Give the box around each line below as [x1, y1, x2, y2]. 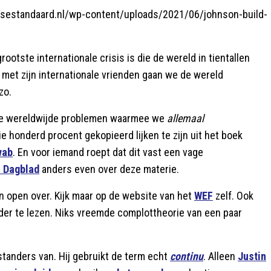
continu [170, 250, 203, 263]
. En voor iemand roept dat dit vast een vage [13, 146, 203, 158]
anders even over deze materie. [39, 163, 179, 175]
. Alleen [203, 250, 238, 263]
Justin [238, 250, 266, 263]
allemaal [167, 112, 204, 125]
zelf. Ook [213, 189, 253, 202]
